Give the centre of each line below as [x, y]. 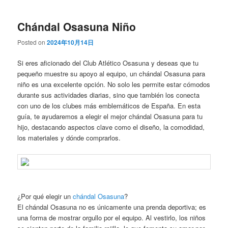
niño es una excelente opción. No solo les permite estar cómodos [114, 84]
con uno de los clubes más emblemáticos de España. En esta [109, 106]
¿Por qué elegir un [45, 196]
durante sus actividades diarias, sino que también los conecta [109, 95]
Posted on [32, 42]
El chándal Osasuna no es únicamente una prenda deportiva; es [112, 207]
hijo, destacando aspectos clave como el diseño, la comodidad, [111, 127]
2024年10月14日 [70, 42]
